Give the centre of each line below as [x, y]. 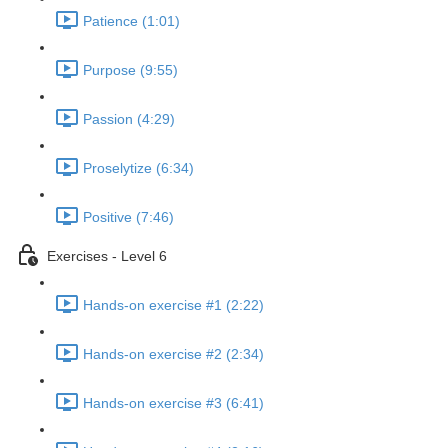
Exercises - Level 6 [107, 256]
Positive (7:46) [128, 217]
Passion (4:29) [129, 119]
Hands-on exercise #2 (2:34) [173, 354]
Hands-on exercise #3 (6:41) [173, 403]
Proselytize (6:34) [138, 168]
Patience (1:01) [131, 21]
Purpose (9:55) [130, 70]
